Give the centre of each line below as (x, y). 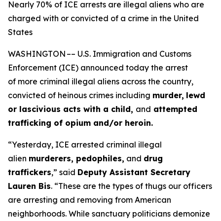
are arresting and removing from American (90, 200)
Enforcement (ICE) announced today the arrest (98, 68)
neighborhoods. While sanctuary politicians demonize (109, 214)
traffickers (30, 172)
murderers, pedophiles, (76, 158)
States (20, 32)
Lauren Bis (29, 186)
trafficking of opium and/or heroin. (80, 123)
